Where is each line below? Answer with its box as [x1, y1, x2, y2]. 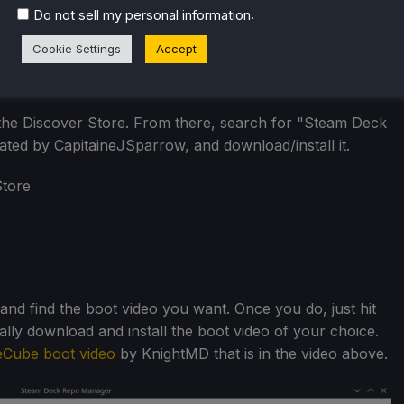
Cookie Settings [32, 41, 121, 56]
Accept [156, 41, 197, 56]
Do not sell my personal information [33, 6, 251, 23]
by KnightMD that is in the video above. [115, 344, 388, 363]
